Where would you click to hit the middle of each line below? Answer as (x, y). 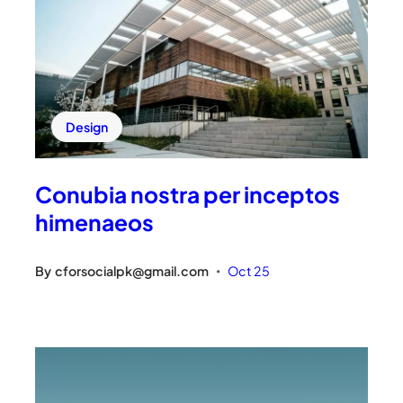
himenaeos (95, 222)
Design (87, 127)
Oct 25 (249, 271)
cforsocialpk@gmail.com (132, 271)
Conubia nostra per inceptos (188, 194)
